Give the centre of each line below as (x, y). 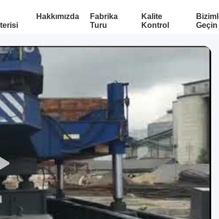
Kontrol (155, 25)
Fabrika (104, 16)
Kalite (152, 16)
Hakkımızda (57, 16)
